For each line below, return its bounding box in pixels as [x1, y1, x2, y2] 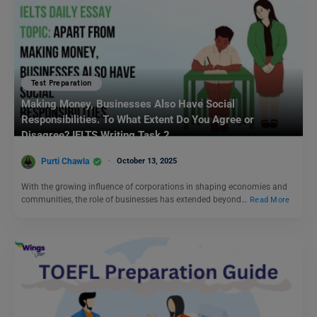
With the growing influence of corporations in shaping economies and [21, 181, 287, 192]
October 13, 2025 [117, 156, 177, 166]
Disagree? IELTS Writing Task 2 [21, 129, 170, 142]
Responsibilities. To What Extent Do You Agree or [21, 113, 254, 127]
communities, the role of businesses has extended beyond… [21, 194, 249, 204]
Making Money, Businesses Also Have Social [21, 98, 235, 111]
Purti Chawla [41, 156, 89, 166]
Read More [250, 195, 290, 204]
